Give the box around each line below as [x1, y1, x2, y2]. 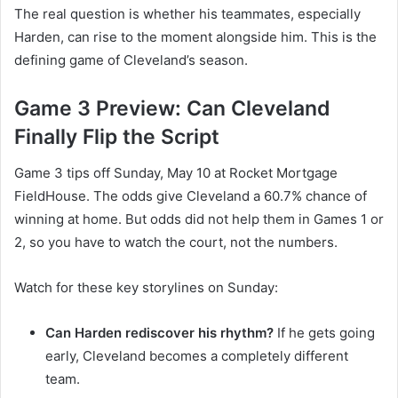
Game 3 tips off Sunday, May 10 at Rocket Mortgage [14, 163, 338, 181]
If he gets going [274, 323, 375, 341]
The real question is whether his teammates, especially [14, 5, 361, 23]
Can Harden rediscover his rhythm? [45, 323, 274, 341]
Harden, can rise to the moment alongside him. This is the [14, 28, 377, 46]
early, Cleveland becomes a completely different [45, 346, 348, 364]
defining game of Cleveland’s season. [14, 52, 248, 69]
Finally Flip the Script [14, 124, 219, 150]
